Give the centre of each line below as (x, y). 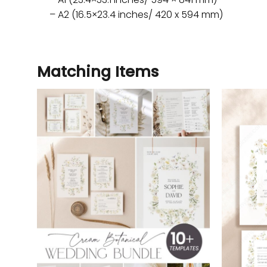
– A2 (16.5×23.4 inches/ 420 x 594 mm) (136, 14)
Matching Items (98, 71)
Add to (188, 122)
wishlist (188, 130)
